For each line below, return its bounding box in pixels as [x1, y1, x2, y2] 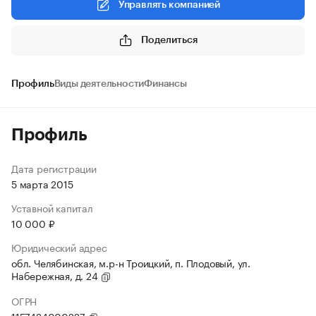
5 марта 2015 [11, 176, 73, 191]
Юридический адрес [11, 239, 107, 255]
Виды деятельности [54, 79, 145, 89]
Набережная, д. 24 [11, 267, 101, 283]
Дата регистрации [11, 160, 97, 176]
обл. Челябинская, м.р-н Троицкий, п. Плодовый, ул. [11, 255, 250, 270]
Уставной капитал [11, 200, 93, 215]
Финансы [144, 79, 187, 89]
